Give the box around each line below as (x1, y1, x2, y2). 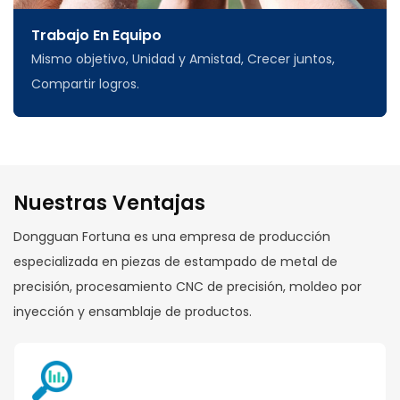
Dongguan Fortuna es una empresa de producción (13, 228, 330, 246)
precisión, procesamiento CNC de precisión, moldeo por (13, 278, 362, 296)
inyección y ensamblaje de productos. (13, 303, 252, 321)
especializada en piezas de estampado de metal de (13, 253, 337, 271)
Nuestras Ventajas (13, 189, 205, 218)
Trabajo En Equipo (31, 25, 162, 46)
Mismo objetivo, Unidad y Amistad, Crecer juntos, (31, 50, 335, 69)
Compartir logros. (31, 75, 139, 94)
